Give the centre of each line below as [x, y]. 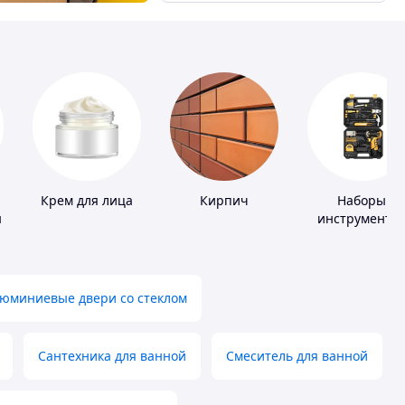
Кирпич [224, 201]
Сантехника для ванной [112, 356]
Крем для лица [87, 201]
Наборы [362, 201]
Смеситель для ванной [297, 356]
